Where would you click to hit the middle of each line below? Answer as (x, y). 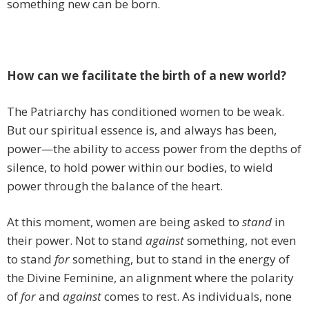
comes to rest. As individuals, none (197, 297)
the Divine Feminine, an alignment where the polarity (150, 278)
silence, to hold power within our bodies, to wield (140, 168)
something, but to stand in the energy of (181, 259)
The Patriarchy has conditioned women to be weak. (146, 112)
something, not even (240, 241)
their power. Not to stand (76, 241)
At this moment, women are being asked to (124, 222)
